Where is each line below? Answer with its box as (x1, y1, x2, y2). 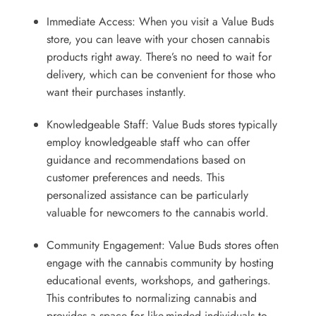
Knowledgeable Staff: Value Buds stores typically (46, 116, 277, 133)
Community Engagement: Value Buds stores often (46, 236, 279, 253)
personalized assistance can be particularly (46, 186, 248, 203)
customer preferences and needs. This (46, 169, 224, 186)
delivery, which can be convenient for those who (46, 66, 276, 83)
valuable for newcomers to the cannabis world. (46, 204, 269, 221)
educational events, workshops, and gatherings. (46, 272, 271, 288)
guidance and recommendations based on (46, 151, 245, 168)
